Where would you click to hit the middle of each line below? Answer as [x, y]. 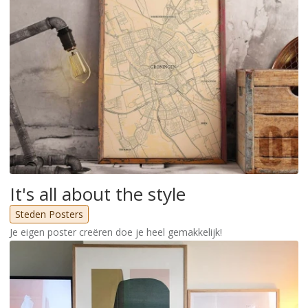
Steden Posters [49, 214]
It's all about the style [98, 194]
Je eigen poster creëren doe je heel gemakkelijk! [116, 232]
